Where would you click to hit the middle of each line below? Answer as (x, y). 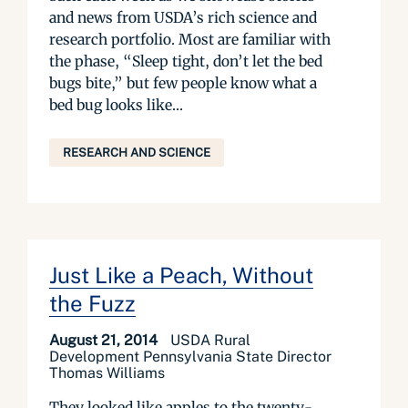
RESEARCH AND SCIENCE (137, 153)
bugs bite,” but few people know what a (183, 83)
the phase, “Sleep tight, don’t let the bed (186, 61)
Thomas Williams (107, 373)
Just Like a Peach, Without (181, 275)
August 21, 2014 (105, 340)
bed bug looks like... (116, 105)
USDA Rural (210, 340)
